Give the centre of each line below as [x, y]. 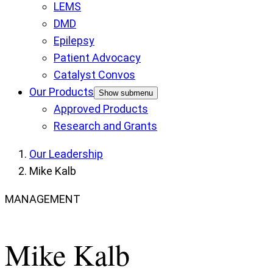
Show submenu [126, 93]
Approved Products [101, 108]
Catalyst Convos [94, 74]
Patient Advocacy [97, 57]
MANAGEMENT [43, 199]
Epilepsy [74, 40]
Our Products [62, 91]
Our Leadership [66, 154]
